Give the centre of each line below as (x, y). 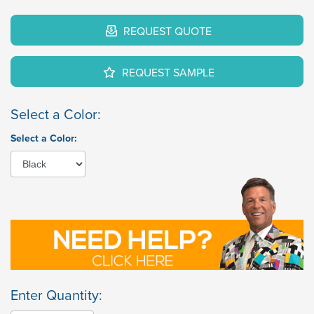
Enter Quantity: (56, 295)
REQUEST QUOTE (166, 31)
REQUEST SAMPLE (167, 73)
